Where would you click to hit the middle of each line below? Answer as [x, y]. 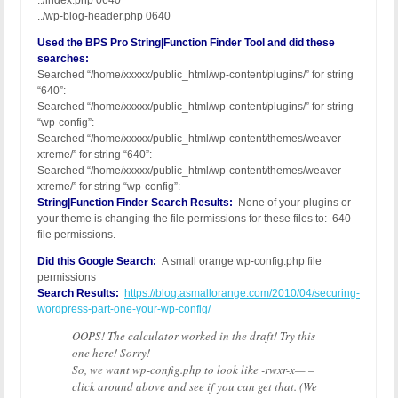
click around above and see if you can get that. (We [195, 387]
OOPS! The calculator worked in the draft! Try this [194, 336]
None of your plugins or [292, 203]
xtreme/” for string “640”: [95, 155]
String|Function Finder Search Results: [135, 203]
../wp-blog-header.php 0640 [104, 16]
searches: [63, 59]
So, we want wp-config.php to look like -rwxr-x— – [193, 370]
